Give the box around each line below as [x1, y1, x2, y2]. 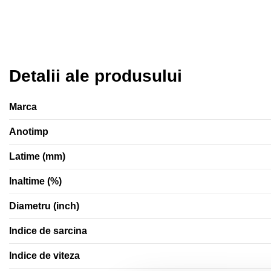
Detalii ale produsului [9, 67, 182, 86]
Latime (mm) [9, 151, 65, 162]
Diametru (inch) [9, 200, 79, 211]
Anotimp [9, 126, 48, 137]
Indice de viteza [9, 250, 80, 261]
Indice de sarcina [9, 225, 87, 236]
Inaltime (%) [9, 175, 62, 186]
